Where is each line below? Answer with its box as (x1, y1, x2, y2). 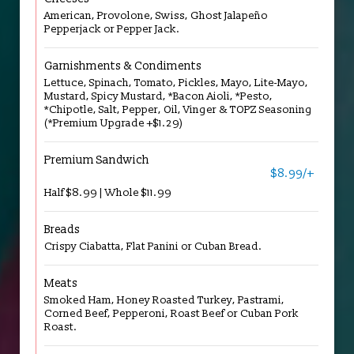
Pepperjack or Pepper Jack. (44, 22, 180, 36)
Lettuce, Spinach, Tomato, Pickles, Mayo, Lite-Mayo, (44, 76, 308, 89)
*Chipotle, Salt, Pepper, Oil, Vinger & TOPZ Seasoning (44, 103, 312, 116)
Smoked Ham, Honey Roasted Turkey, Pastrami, (44, 293, 284, 307)
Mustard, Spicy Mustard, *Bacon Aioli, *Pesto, (44, 89, 273, 103)
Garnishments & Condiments (44, 59, 201, 73)
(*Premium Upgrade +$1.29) (44, 116, 183, 130)
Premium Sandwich (44, 153, 149, 167)
